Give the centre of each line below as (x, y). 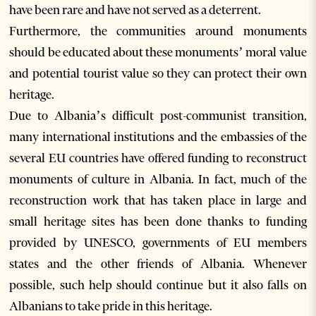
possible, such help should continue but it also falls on (158, 285)
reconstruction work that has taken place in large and (158, 201)
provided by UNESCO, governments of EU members (158, 243)
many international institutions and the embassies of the (158, 137)
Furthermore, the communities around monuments (158, 31)
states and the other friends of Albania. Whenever (158, 264)
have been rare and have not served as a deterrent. (135, 10)
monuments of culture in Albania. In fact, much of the (158, 180)
